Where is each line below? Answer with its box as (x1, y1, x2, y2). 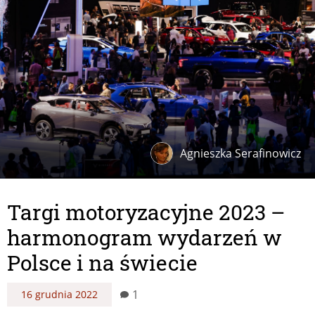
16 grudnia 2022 (21, 288, 98, 302)
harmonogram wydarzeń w (7, 224, 282, 252)
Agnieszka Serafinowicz (180, 146, 301, 162)
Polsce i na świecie (7, 249, 198, 277)
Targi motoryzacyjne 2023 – (7, 198, 285, 226)
